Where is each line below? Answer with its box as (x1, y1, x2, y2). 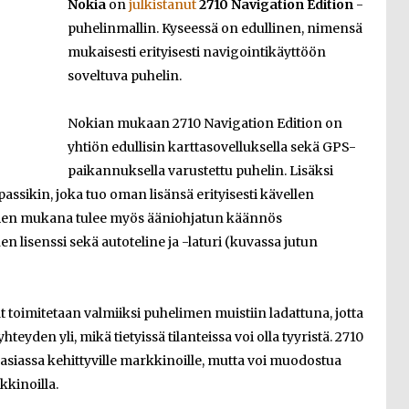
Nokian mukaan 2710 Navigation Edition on (68, 115, 342, 131)
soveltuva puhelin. (68, 68, 182, 84)
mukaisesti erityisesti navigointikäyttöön (68, 44, 326, 60)
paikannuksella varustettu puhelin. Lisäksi (68, 163, 333, 179)
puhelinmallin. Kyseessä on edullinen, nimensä (68, 20, 362, 37)
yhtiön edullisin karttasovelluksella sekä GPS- (68, 139, 356, 155)
